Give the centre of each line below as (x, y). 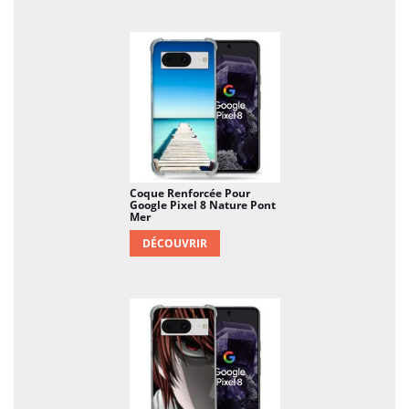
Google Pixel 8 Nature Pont (202, 204)
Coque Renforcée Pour (189, 193)
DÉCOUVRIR (174, 243)
